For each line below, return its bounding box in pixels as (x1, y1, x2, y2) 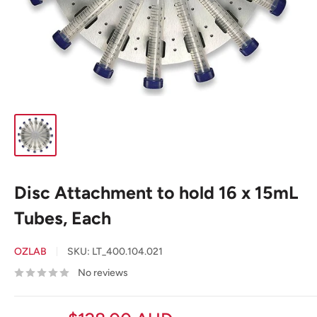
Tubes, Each (14, 207, 111, 229)
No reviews (78, 267, 128, 279)
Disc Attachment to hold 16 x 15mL (14, 182, 298, 203)
